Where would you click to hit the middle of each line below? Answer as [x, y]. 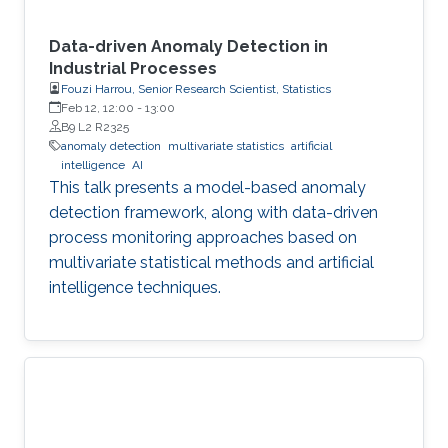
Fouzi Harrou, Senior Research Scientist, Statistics [196, 88]
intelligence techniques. [135, 287]
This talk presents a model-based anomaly [207, 187]
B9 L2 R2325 [95, 126]
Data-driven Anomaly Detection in [188, 46]
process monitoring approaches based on [203, 237]
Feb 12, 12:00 [97, 107]
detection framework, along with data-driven [213, 212]
